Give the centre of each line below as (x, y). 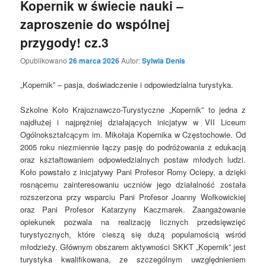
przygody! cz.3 (65, 42)
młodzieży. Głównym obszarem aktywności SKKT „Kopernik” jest (133, 247)
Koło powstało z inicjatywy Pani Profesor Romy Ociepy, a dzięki (133, 172)
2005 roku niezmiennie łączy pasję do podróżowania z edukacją (133, 147)
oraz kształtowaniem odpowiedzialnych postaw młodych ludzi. (133, 160)
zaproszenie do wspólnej (95, 23)
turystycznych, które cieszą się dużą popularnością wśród (133, 235)
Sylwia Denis (164, 60)
